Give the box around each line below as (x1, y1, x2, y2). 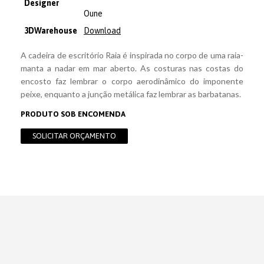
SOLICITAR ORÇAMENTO (32, 131, 116, 141)
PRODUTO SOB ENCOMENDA (21, 110, 126, 119)
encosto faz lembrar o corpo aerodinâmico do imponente (21, 76, 243, 87)
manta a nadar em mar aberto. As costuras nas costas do (21, 63, 243, 74)
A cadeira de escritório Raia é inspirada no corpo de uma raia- (21, 50, 243, 61)
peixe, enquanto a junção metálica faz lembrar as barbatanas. (21, 89, 241, 100)
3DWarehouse (24, 26, 77, 36)
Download (84, 26, 121, 36)
